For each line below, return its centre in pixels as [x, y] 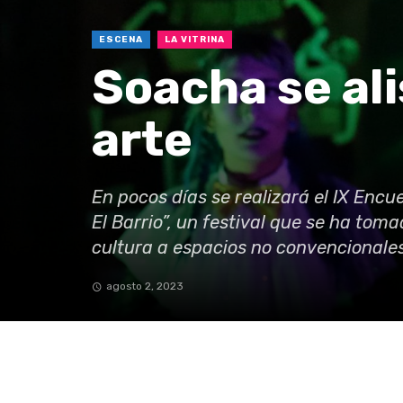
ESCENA [121, 40]
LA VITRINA [195, 40]
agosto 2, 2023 [144, 286]
